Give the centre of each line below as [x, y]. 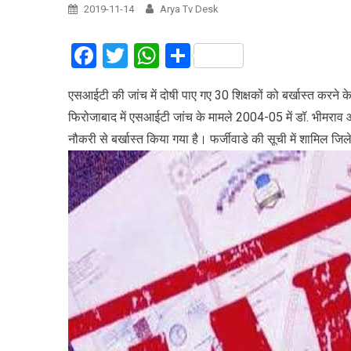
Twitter [166, 56]
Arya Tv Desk [189, 9]
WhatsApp [215, 56]
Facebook [148, 56]
